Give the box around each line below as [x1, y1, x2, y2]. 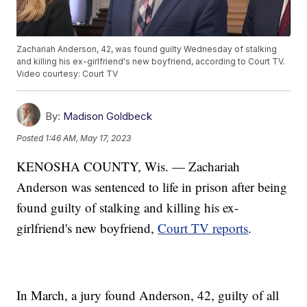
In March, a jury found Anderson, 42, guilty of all [16, 286, 280, 304]
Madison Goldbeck [63, 110, 153, 123]
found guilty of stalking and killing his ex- [16, 199, 239, 217]
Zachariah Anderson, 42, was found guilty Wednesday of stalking [16, 44, 278, 55]
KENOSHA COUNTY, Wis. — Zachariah [16, 158, 241, 175]
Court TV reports [158, 219, 249, 237]
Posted [16, 132, 46, 143]
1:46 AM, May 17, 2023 [45, 132, 132, 143]
